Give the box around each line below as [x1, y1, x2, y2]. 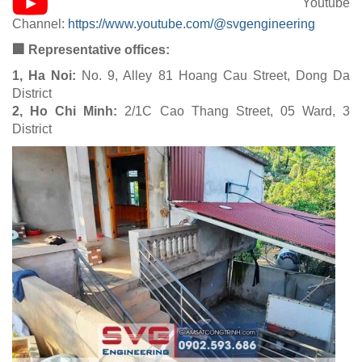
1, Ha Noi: [12, 69, 82, 83]
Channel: [12, 17, 68, 32]
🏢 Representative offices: [12, 43, 170, 57]
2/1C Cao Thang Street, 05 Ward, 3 [117, 104, 351, 119]
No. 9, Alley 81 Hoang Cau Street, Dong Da [82, 69, 351, 83]
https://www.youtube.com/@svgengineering [68, 17, 315, 32]
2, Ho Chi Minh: [12, 104, 118, 119]
